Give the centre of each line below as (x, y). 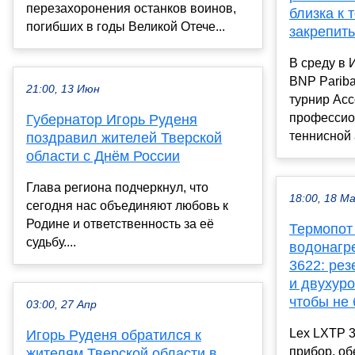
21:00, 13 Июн (63, 90)
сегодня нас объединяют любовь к (127, 206)
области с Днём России (103, 157)
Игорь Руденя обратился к (114, 336)
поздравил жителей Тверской (124, 138)
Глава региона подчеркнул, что (117, 188)
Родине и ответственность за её (120, 224)
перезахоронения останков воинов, (131, 9)
